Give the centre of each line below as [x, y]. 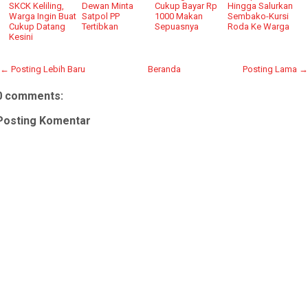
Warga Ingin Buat [43, 16]
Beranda [164, 69]
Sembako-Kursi [258, 16]
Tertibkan [100, 26]
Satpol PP [101, 16]
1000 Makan [179, 16]
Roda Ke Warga [259, 26]
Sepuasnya [177, 26]
